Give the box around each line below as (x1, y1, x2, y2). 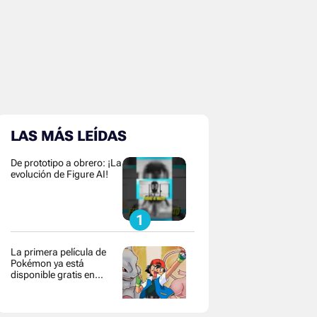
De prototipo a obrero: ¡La (10, 157, 122, 168)
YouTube (10, 280, 47, 292)
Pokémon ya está (10, 258, 84, 269)
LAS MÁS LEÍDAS (10, 127, 127, 144)
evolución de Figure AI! (10, 168, 108, 180)
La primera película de (10, 246, 106, 258)
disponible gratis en (10, 269, 95, 280)
